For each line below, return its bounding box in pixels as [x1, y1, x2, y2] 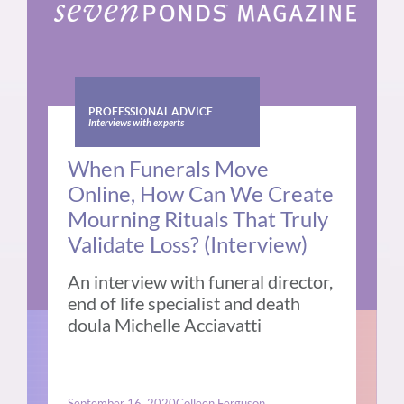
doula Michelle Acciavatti [68, 314, 262, 336]
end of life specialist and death [68, 292, 301, 315]
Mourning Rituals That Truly [68, 206, 329, 233]
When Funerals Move [68, 155, 270, 182]
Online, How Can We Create [68, 180, 335, 207]
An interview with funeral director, [68, 271, 334, 293]
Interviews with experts [87, 117, 184, 130]
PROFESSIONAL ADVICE [87, 106, 213, 118]
